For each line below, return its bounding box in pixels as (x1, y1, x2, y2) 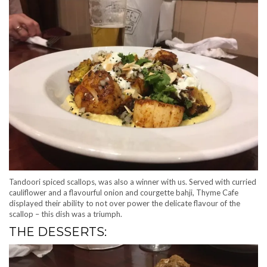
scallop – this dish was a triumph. (9, 209, 122, 219)
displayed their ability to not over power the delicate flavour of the (9, 198, 240, 208)
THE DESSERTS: (9, 224, 110, 239)
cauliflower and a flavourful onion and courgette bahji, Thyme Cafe (9, 187, 238, 197)
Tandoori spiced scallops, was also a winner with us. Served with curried (9, 176, 256, 187)
